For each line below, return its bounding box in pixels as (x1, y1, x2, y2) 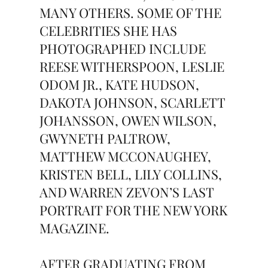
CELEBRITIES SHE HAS (39, 22, 178, 39)
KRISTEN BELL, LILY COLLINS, (39, 165, 223, 183)
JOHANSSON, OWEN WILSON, (39, 111, 217, 129)
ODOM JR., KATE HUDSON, (39, 75, 200, 93)
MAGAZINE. (39, 219, 110, 237)
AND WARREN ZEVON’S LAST (39, 183, 214, 201)
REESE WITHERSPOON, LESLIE (39, 57, 225, 75)
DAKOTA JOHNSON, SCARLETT (39, 93, 226, 111)
